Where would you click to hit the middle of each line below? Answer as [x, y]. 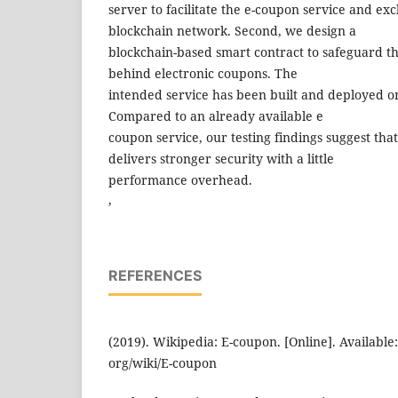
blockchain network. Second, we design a [234, 30]
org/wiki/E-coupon [163, 362]
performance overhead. [180, 179]
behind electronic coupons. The [205, 73]
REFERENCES [155, 275]
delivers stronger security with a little [223, 158]
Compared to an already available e [216, 115]
